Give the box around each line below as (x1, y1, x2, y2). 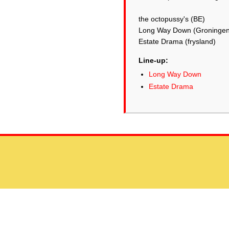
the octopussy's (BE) (139, 15, 205, 23)
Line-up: (139, 56, 168, 64)
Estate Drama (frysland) (139, 37, 216, 45)
